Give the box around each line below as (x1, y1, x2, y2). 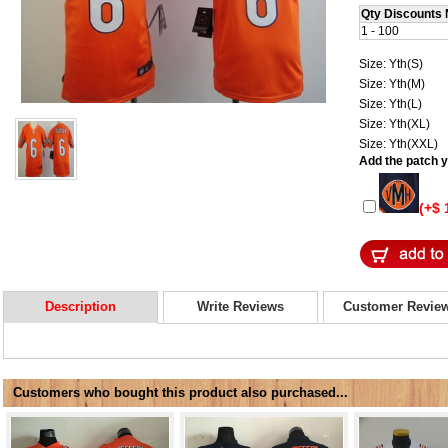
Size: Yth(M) (359, 76, 428, 91)
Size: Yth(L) (359, 96, 425, 111)
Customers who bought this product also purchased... (13, 384, 348, 400)
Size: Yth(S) (359, 56, 426, 71)
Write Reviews (197, 298, 284, 314)
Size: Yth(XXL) (359, 136, 441, 151)
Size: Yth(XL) (359, 116, 433, 131)
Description (45, 298, 116, 314)
